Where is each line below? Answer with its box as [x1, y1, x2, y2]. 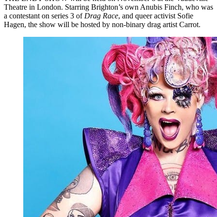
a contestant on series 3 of [4, 12, 84, 20]
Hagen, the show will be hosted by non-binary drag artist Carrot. [4, 20, 201, 29]
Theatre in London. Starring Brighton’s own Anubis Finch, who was [4, 3, 213, 12]
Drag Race [84, 12, 118, 20]
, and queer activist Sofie [118, 12, 193, 20]
